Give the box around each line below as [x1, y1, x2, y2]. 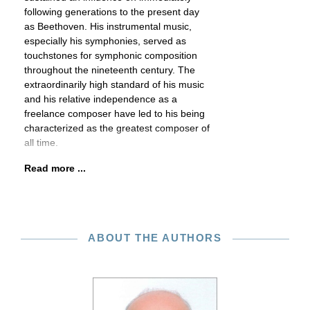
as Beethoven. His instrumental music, [24, 21, 192, 32]
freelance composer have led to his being [24, 108, 205, 119]
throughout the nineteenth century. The [24, 64, 195, 75]
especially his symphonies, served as [24, 35, 186, 46]
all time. [24, 137, 58, 148]
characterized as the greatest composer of [24, 122, 210, 134]
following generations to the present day [24, 6, 199, 17]
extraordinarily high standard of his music [24, 79, 204, 90]
